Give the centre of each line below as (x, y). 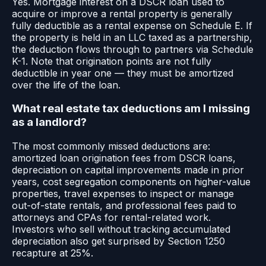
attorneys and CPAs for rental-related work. (111, 217)
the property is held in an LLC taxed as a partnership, (132, 37)
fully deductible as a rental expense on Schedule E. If (132, 25)
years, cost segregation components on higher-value (131, 181)
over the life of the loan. (66, 85)
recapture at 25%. (53, 253)
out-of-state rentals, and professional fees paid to (124, 205)
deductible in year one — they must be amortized (123, 73)
